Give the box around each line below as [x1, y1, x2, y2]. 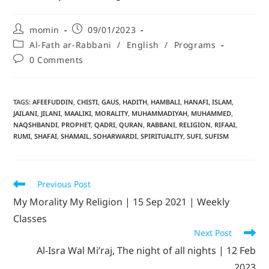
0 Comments [29, 53, 84, 65]
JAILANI [13, 108, 38, 118]
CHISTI [77, 97, 98, 106]
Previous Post [37, 178, 91, 190]
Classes [13, 211, 47, 225]
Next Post [193, 226, 232, 238]
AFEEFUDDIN [32, 97, 74, 106]
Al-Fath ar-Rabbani [29, 38, 112, 50]
